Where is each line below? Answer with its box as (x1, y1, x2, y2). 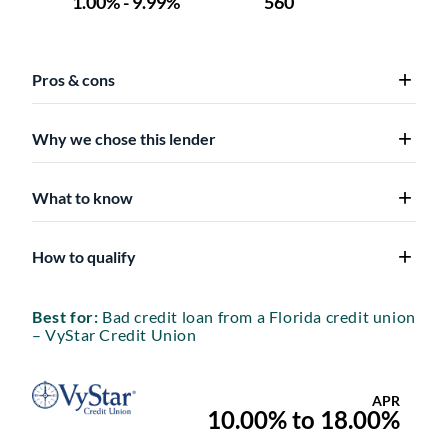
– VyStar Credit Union (32, 324, 197, 344)
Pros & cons (32, 69, 115, 89)
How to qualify (32, 246, 136, 266)
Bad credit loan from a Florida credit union (98, 306, 416, 326)
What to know (32, 187, 133, 207)
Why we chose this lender (32, 128, 216, 148)
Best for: (32, 306, 99, 326)
